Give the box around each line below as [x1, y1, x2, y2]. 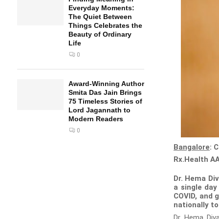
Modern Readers [68, 115, 123, 123]
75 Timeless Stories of [68, 97, 142, 105]
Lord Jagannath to [68, 106, 131, 114]
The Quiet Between [68, 13, 132, 21]
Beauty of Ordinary [68, 30, 131, 38]
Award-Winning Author [68, 80, 144, 88]
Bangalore [174, 142, 210, 152]
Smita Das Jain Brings [68, 88, 142, 96]
